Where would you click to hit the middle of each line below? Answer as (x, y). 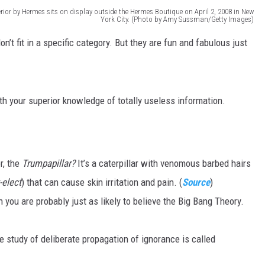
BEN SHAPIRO (34, 83)
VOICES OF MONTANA (47, 53)
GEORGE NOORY (38, 112)
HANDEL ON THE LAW (47, 201)
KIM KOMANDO (36, 142)
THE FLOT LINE (35, 172)
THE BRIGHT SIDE (40, 231)
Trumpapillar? (49, 164)
